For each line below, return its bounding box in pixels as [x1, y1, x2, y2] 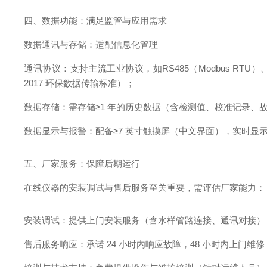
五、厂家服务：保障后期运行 [24, 159, 141, 169]
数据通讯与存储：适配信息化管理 [24, 39, 159, 49]
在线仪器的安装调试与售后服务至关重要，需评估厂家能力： [24, 182, 266, 193]
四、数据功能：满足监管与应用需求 [24, 15, 167, 26]
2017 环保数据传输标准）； [24, 78, 135, 88]
